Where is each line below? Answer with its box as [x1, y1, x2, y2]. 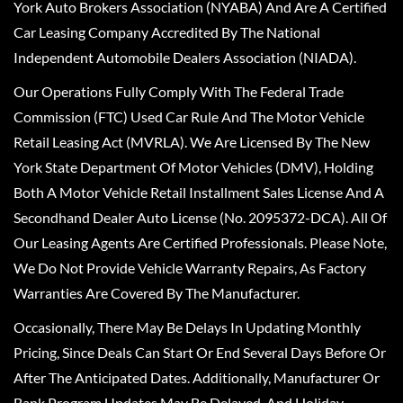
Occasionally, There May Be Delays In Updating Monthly [13, 318, 361, 336]
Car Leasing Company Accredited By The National [13, 22, 320, 40]
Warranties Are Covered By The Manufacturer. [13, 283, 300, 301]
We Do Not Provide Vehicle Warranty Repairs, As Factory [13, 258, 366, 276]
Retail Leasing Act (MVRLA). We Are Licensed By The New [13, 132, 370, 150]
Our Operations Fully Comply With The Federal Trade [13, 82, 344, 100]
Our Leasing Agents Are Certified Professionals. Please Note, [13, 233, 387, 251]
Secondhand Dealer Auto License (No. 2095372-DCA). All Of [13, 208, 387, 226]
